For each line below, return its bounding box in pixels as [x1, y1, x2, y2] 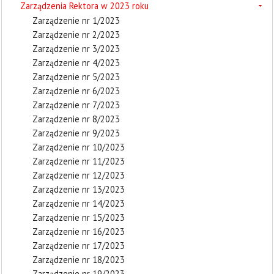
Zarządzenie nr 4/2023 [32, 57, 120, 68]
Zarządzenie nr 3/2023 [32, 43, 120, 54]
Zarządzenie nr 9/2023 [32, 127, 120, 139]
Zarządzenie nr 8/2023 [32, 113, 120, 125]
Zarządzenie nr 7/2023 [32, 99, 120, 111]
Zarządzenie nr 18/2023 [32, 254, 125, 265]
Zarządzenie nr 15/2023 [32, 212, 125, 223]
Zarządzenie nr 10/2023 [32, 141, 125, 153]
